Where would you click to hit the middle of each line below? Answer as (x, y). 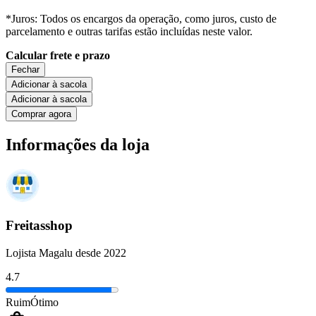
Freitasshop (39, 226)
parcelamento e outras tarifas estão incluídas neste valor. (129, 31)
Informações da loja (78, 144)
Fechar (25, 69)
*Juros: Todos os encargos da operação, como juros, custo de (141, 18)
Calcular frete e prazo (58, 55)
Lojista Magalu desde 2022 (66, 253)
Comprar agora (41, 114)
